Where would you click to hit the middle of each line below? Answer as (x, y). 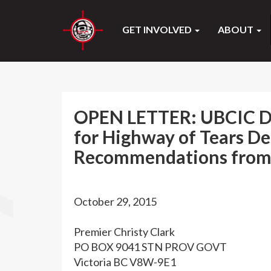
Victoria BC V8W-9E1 (125, 262)
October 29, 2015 (115, 201)
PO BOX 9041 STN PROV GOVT (150, 247)
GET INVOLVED (158, 29)
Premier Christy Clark (124, 232)
